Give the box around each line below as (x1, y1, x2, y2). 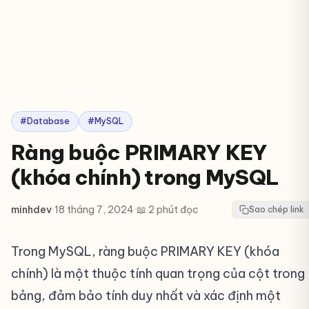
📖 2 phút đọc (137, 203, 199, 216)
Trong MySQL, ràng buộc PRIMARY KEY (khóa (11, 243, 279, 259)
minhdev (11, 203, 52, 216)
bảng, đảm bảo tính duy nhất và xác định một (11, 288, 281, 303)
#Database (20, 116, 70, 126)
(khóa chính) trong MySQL (11, 164, 279, 190)
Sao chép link (249, 204, 304, 215)
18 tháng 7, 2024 (54, 203, 134, 216)
